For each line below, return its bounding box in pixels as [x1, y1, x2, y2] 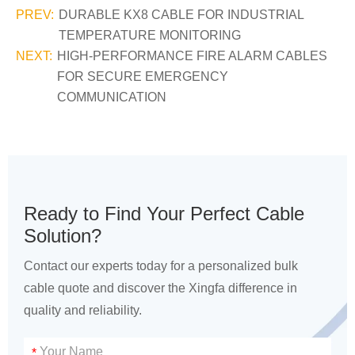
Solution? [24, 225, 101, 246]
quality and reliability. [24, 303, 142, 317]
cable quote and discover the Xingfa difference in [24, 281, 297, 295]
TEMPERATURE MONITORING [59, 29, 241, 42]
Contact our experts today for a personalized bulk [24, 259, 298, 273]
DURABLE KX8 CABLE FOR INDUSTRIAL [59, 8, 303, 21]
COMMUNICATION [57, 90, 166, 104]
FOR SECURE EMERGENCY [57, 70, 228, 83]
